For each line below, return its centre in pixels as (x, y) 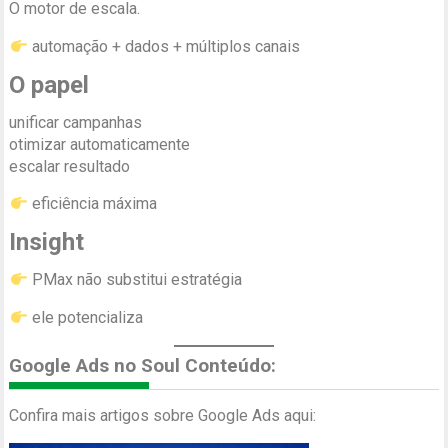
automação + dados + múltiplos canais (163, 46)
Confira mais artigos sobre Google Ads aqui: (163, 415)
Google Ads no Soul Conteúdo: (143, 365)
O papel (49, 84)
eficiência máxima (92, 203)
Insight (47, 241)
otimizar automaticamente (100, 144)
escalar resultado (70, 166)
